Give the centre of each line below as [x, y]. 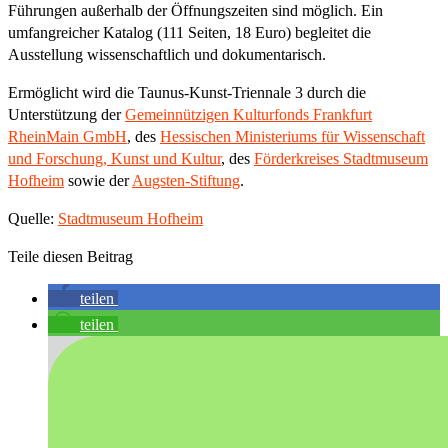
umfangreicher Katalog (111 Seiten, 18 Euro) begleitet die [189, 32]
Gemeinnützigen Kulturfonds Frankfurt [248, 114]
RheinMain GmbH [67, 136]
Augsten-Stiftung [186, 180]
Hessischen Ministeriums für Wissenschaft [292, 136]
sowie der [98, 180]
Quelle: [33, 218]
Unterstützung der [66, 114]
